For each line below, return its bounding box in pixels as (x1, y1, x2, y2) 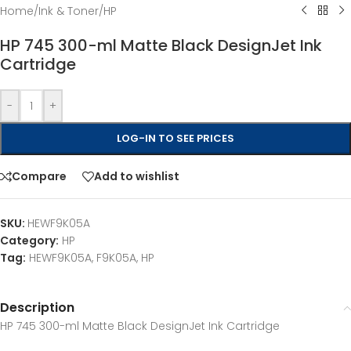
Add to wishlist (94, 168, 179, 184)
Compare (12, 168, 67, 184)
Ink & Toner (38, 2, 99, 19)
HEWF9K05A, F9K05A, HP (29, 249, 154, 266)
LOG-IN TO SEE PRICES (117, 130, 234, 146)
